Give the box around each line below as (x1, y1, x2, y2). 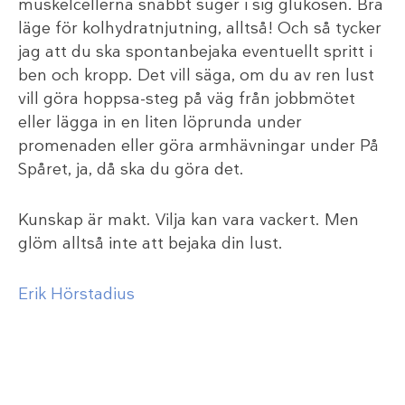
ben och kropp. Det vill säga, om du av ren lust (18, 63, 374, 86)
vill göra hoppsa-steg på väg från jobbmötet (18, 87, 355, 109)
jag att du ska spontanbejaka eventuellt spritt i (18, 40, 372, 62)
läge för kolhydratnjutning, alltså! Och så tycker (18, 16, 381, 39)
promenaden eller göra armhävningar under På (18, 134, 379, 156)
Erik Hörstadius (18, 282, 135, 305)
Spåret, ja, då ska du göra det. (18, 157, 244, 180)
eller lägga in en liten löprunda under (18, 110, 302, 133)
